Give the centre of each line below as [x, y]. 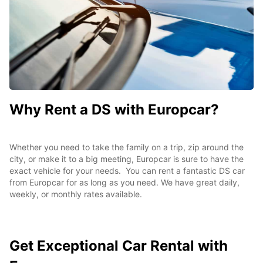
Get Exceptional [64, 245]
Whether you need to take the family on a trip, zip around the [127, 147]
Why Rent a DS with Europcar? [114, 109]
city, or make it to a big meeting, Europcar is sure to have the [127, 159]
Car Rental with [175, 245]
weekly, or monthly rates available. [76, 194]
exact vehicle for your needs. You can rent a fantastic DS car [127, 170]
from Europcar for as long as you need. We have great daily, [124, 182]
